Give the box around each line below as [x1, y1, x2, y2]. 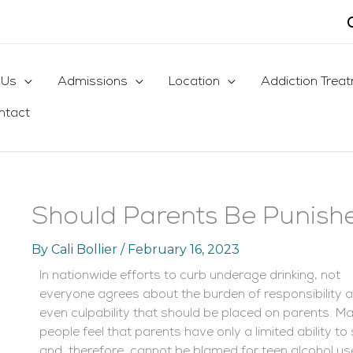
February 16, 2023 [128, 242, 240, 258]
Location [169, 76, 220, 89]
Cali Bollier [51, 242, 121, 258]
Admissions [58, 76, 128, 89]
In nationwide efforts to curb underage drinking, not [39, 269, 340, 283]
